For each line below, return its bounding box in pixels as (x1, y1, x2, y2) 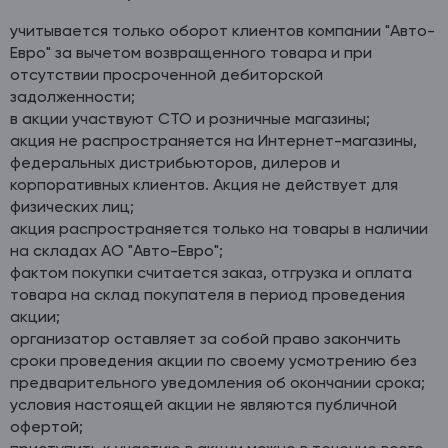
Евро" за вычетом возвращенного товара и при (10, 45, 372, 62)
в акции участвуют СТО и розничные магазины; (10, 111, 370, 128)
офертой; (10, 419, 83, 436)
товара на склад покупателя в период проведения (10, 287, 405, 304)
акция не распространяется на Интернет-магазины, (10, 133, 417, 150)
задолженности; (10, 89, 135, 106)
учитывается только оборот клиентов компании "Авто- (10, 23, 435, 40)
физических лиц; (10, 199, 134, 216)
